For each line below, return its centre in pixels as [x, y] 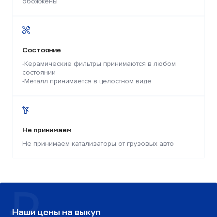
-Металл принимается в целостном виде [87, 81]
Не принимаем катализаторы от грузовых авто [98, 143]
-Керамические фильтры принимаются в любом [99, 63]
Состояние [42, 50]
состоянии [39, 72]
